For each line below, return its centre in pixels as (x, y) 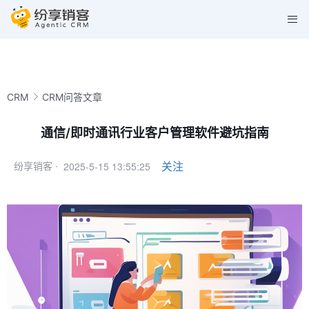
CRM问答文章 (72, 97)
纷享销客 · (36, 166)
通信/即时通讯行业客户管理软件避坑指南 (154, 133)
